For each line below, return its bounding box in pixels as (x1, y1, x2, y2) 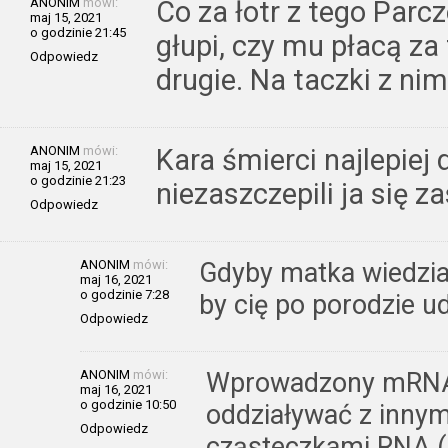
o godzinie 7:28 (80, 287, 169, 303)
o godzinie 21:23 (30, 173, 126, 189)
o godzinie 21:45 (30, 25, 126, 41)
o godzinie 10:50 (80, 397, 176, 413)
